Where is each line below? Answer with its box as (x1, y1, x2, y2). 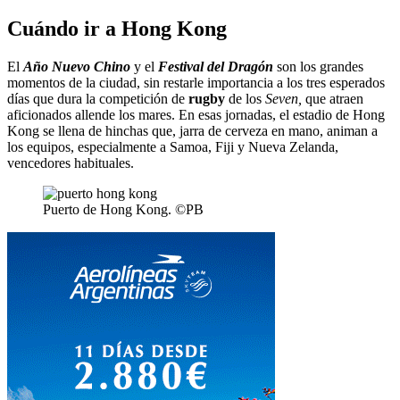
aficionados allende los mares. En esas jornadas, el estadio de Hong (7, 106, 385, 122)
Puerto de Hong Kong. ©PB (43, 201, 204, 217)
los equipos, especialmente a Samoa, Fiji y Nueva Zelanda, (7, 138, 338, 154)
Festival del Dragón (158, 58, 273, 74)
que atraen (302, 90, 363, 106)
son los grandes (273, 58, 363, 74)
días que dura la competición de (7, 90, 188, 106)
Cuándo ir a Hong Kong (7, 16, 227, 40)
